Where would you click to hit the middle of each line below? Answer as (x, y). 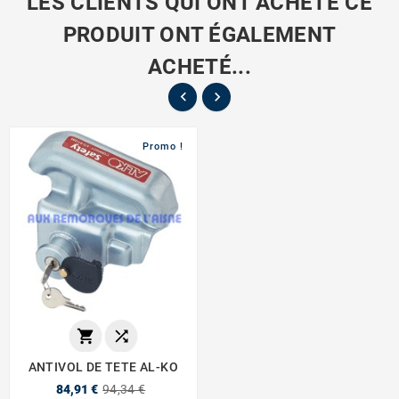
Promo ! (163, 147)
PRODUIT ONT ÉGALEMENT (199, 35)
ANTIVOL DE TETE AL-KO (103, 366)
